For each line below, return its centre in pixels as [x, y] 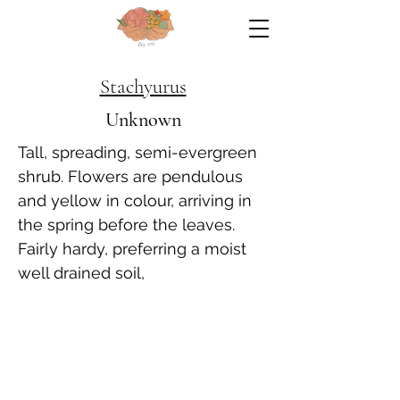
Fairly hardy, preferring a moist [132, 249]
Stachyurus [143, 87]
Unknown [143, 120]
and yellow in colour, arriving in [135, 200]
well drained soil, [81, 273]
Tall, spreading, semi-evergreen [137, 152]
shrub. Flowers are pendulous [130, 176]
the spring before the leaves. [126, 225]
